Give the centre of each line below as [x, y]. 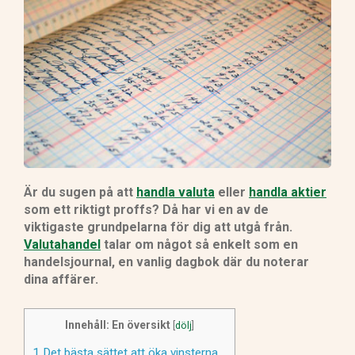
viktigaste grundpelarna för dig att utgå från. [158, 227]
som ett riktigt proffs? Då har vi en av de [146, 209]
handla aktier [288, 192]
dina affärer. [61, 279]
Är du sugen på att [80, 192]
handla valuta [176, 192]
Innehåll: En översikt [118, 324]
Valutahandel [62, 244]
